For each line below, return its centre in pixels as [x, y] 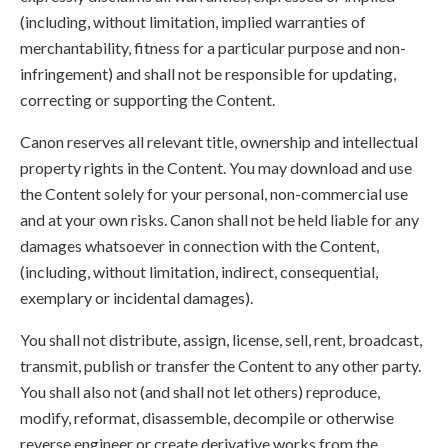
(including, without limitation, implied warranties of [193, 21]
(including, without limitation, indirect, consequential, [199, 271]
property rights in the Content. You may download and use [216, 167]
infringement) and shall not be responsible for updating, [208, 73]
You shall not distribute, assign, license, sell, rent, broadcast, [221, 339]
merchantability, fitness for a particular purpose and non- [213, 47]
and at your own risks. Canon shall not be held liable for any [219, 219]
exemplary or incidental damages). [136, 297]
